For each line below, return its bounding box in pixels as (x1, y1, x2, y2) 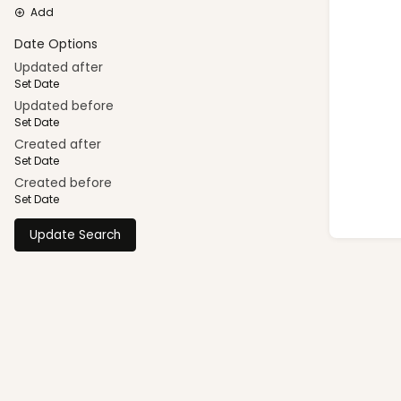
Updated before (14, 97, 114, 115)
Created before (14, 174, 112, 192)
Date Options (14, 35, 98, 54)
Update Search (30, 226, 121, 244)
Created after (14, 135, 101, 154)
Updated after (14, 58, 103, 77)
